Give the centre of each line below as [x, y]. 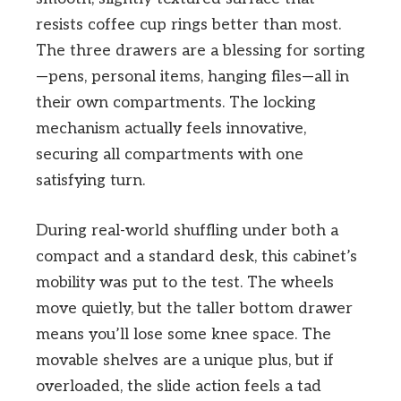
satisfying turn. [90, 181]
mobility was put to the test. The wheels [185, 283]
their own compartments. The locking [176, 103]
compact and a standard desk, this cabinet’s [196, 257]
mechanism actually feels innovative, [171, 129]
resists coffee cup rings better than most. [188, 25]
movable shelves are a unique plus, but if [185, 361]
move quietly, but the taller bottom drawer [194, 309]
